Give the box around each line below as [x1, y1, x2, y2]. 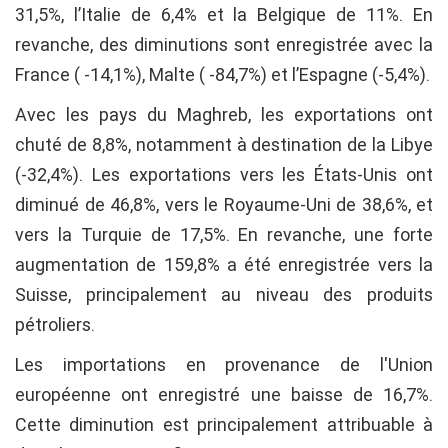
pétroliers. [15, 314, 95, 336]
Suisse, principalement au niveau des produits [15, 284, 433, 306]
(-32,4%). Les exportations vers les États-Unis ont [15, 164, 433, 186]
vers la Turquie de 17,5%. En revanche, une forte [15, 224, 433, 246]
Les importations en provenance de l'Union [15, 354, 433, 376]
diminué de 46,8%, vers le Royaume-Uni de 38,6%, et [15, 194, 433, 216]
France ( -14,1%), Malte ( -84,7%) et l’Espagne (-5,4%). [15, 64, 430, 86]
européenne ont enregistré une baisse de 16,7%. [15, 384, 433, 406]
